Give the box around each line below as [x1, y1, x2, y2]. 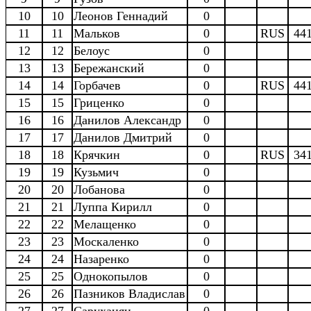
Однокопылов [74, 269, 148, 283]
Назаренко [74, 251, 129, 266]
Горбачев [74, 78, 121, 92]
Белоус [74, 43, 110, 58]
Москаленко [74, 234, 139, 249]
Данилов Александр [74, 112, 181, 127]
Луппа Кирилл [74, 199, 152, 214]
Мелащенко [74, 217, 136, 231]
